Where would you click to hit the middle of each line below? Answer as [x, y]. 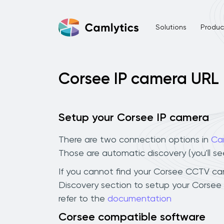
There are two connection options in [135, 140]
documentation [139, 199]
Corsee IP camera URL [139, 79]
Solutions [171, 27]
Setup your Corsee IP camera [134, 118]
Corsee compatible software [132, 217]
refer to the [83, 199]
